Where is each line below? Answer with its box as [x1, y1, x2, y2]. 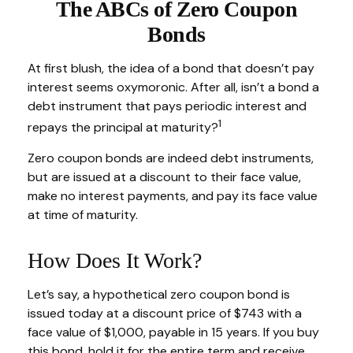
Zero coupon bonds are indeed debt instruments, [28, 150, 314, 167]
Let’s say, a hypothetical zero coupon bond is [28, 286, 290, 303]
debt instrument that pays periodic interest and [28, 98, 307, 114]
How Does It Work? [28, 248, 202, 273]
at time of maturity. [28, 206, 138, 224]
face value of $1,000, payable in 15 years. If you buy [28, 324, 319, 341]
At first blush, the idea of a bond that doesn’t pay [28, 60, 314, 76]
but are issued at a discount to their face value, [28, 169, 301, 186]
